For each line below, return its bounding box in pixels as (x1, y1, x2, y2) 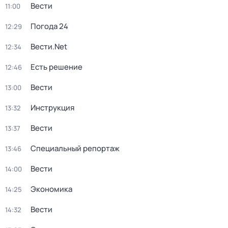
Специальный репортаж (31, 143, 120, 154)
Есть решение (31, 62, 82, 72)
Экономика (31, 184, 72, 194)
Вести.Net (31, 41, 67, 52)
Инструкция (31, 102, 74, 113)
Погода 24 (31, 21, 68, 32)
